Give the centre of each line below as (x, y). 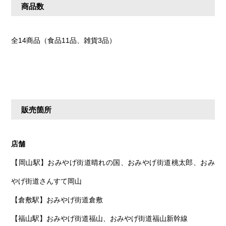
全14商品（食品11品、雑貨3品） (64, 40)
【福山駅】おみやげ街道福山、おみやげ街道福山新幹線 (100, 218)
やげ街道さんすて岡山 (47, 181)
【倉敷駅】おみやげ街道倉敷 (57, 200)
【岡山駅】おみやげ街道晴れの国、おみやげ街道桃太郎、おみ (113, 162)
